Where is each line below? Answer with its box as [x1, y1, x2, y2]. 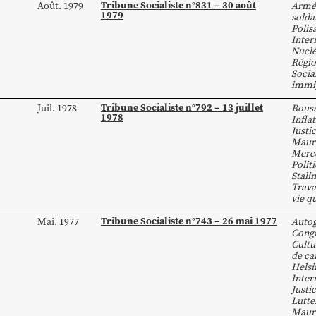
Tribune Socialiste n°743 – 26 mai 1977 [101, 214, 277, 228]
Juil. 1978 [37, 101, 77, 115]
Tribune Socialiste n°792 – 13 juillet [101, 100, 263, 114]
